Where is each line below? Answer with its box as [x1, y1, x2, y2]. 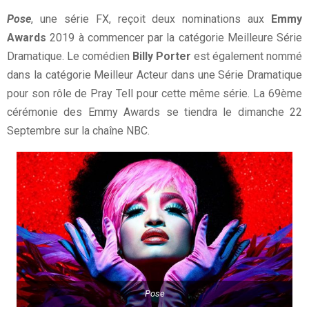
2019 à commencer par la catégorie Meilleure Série [46, 30, 302, 44]
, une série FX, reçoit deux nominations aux [31, 12, 271, 26]
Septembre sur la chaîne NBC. [7, 123, 150, 137]
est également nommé [191, 49, 302, 63]
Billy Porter [132, 49, 191, 63]
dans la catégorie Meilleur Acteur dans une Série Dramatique [7, 68, 302, 81]
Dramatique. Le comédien [7, 49, 132, 63]
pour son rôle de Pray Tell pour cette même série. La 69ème [7, 86, 302, 100]
